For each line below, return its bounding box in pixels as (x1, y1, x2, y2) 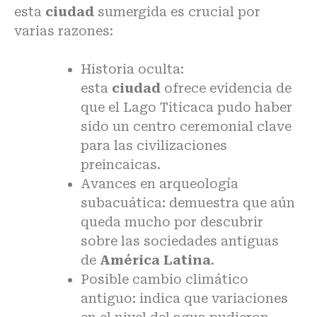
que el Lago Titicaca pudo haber (81, 99, 292, 115)
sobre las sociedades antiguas (81, 233, 279, 248)
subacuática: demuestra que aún (81, 195, 295, 210)
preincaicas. (81, 156, 161, 172)
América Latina (100, 252, 211, 267)
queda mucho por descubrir (81, 214, 263, 229)
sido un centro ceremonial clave (81, 118, 292, 134)
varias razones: (14, 23, 113, 38)
